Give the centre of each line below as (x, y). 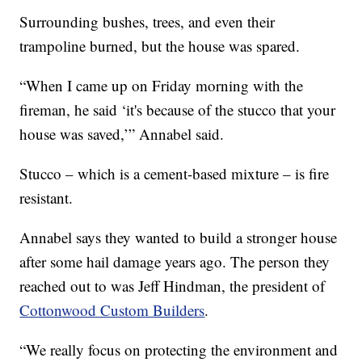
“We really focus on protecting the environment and (179, 349)
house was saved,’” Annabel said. (122, 133)
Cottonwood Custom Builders (112, 309)
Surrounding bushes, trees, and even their (147, 21)
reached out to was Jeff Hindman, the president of (173, 285)
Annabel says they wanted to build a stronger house (179, 237)
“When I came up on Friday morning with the (162, 85)
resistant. (46, 197)
